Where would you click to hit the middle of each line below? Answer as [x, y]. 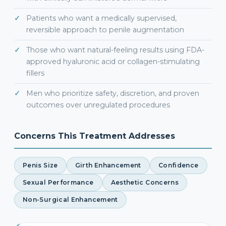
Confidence [178, 165]
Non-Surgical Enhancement [70, 200]
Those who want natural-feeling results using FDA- [115, 50]
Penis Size [40, 165]
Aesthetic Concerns [145, 182]
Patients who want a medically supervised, [101, 18]
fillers [35, 73]
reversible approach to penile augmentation [105, 30]
